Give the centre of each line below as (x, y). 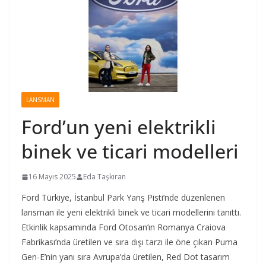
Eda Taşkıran (104, 177)
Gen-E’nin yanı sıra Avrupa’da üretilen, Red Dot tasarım (126, 257)
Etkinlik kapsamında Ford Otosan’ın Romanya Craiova (123, 227)
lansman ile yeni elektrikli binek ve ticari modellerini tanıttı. (131, 213)
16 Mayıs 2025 (52, 177)
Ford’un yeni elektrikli (119, 127)
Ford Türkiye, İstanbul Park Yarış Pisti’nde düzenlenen (123, 198)
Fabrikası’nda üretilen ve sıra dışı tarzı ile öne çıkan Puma (129, 242)
